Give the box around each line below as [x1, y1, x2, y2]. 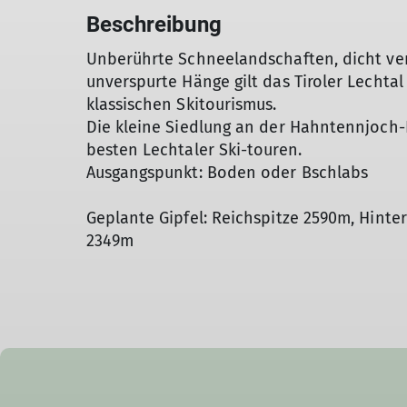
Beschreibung [85, 12, 222, 37]
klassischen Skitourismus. [85, 94, 277, 114]
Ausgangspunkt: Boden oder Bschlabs [85, 163, 369, 183]
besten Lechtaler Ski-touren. [85, 140, 302, 160]
